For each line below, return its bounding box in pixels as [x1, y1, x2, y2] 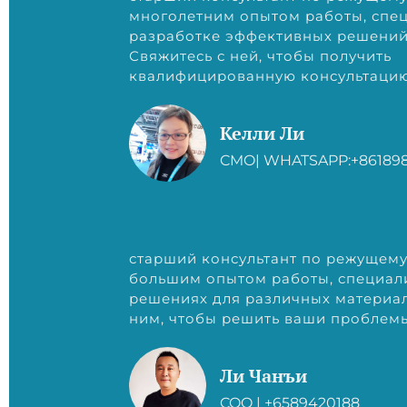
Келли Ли [220, 121, 305, 146]
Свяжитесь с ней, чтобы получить [129, 47, 392, 65]
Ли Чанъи [220, 362, 308, 388]
